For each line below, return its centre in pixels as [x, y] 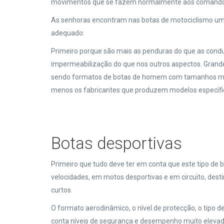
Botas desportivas [116, 143]
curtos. [62, 190]
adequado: [68, 33]
